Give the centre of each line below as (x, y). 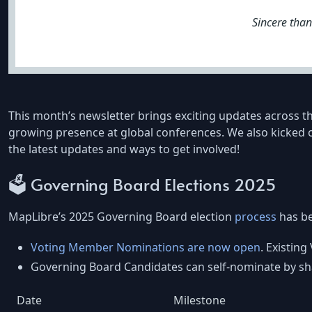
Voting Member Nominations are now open (146, 248)
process (256, 217)
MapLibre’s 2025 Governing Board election (122, 217)
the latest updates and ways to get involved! (124, 149)
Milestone (200, 301)
